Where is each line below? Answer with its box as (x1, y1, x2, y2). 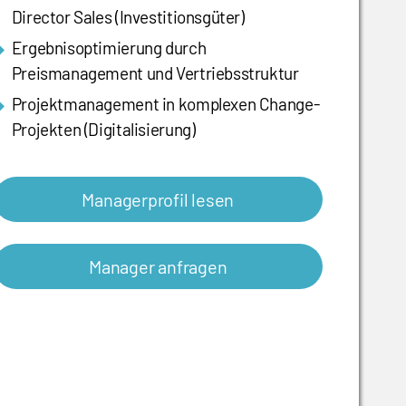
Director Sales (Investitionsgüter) (11, 6, 245, 28)
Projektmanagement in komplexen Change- (11, 93, 320, 115)
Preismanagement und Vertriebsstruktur (11, 63, 299, 84)
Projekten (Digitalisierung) (11, 119, 196, 140)
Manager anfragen (89, 256, 227, 278)
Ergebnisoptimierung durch (11, 37, 207, 59)
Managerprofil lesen (82, 188, 235, 211)
